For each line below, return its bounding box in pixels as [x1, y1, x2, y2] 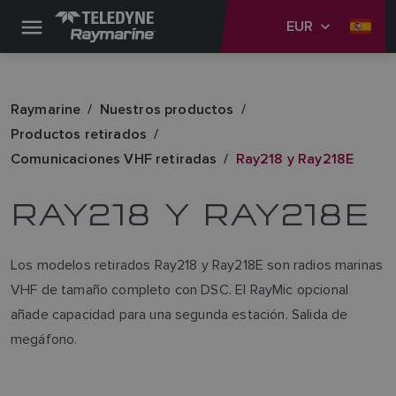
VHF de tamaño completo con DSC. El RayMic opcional [11, 281, 349, 298]
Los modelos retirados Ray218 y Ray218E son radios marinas [11, 256, 384, 273]
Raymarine [11, 99, 81, 119]
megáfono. [11, 331, 78, 347]
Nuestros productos [99, 99, 234, 119]
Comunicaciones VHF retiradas [11, 148, 217, 169]
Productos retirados [11, 124, 148, 144]
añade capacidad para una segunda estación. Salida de [11, 306, 348, 323]
